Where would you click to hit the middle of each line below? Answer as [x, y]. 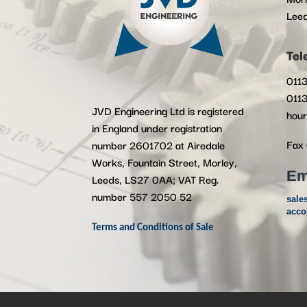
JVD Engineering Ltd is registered [168, 111]
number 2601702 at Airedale [159, 145]
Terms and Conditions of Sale [153, 228]
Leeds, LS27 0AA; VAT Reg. [156, 179]
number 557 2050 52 [142, 196]
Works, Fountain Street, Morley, [165, 162]
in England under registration [157, 128]
